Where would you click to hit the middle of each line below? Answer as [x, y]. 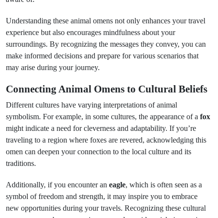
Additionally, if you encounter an [57, 185]
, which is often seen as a [164, 185]
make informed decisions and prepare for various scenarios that [102, 56]
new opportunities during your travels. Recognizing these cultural [106, 208]
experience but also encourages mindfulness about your [91, 32]
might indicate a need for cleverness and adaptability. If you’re [101, 128]
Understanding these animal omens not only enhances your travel [106, 21]
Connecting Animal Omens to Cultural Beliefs [107, 89]
